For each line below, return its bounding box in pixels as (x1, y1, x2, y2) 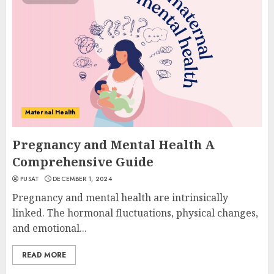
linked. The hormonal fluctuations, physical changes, (12, 206, 258, 220)
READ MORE (22, 250, 66, 261)
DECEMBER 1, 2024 (53, 174, 112, 183)
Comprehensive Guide (12, 154, 154, 170)
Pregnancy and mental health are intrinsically (12, 191, 228, 204)
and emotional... (12, 221, 87, 235)
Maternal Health (25, 108, 76, 117)
